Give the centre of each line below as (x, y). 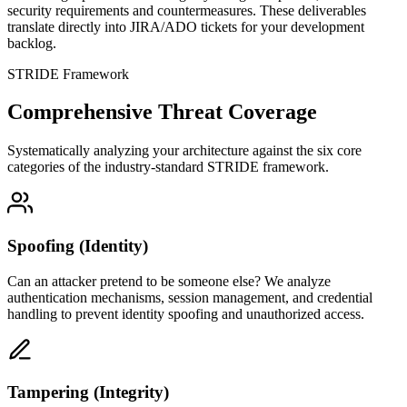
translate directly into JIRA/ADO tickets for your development (186, 26)
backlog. (32, 43)
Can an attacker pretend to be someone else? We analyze (169, 281)
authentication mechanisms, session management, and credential (190, 297)
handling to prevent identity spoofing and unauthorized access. (186, 313)
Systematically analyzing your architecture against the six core (184, 151)
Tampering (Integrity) (88, 392)
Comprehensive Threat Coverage (162, 112)
